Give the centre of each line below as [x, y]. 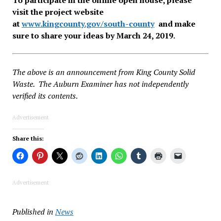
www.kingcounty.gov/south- [75, 23]
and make [175, 23]
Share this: [28, 138]
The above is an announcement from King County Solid [104, 72]
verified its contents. [45, 95]
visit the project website [58, 12]
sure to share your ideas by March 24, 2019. [93, 35]
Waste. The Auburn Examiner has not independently [100, 84]
